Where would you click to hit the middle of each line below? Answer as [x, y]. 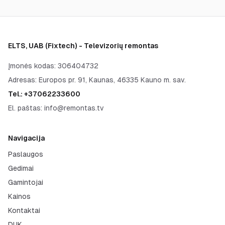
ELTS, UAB [26, 46]
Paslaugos [26, 154]
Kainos [19, 196]
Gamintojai [26, 182]
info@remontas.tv [74, 108]
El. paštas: [26, 108]
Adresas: [23, 80]
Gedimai [21, 168]
